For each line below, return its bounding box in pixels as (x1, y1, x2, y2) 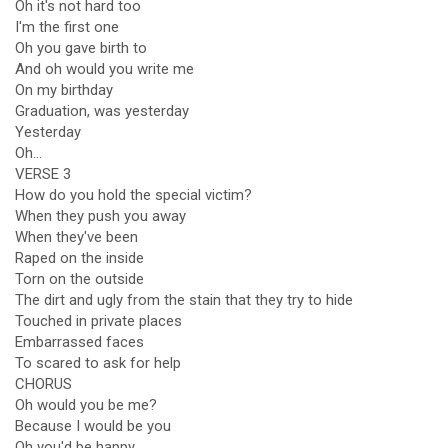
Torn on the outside (15, 270, 144, 288)
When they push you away (15, 207, 186, 225)
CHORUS (15, 375, 72, 393)
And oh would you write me (15, 60, 194, 78)
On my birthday (15, 81, 113, 99)
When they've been (15, 228, 138, 246)
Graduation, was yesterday (15, 102, 189, 120)
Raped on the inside (15, 249, 144, 267)
